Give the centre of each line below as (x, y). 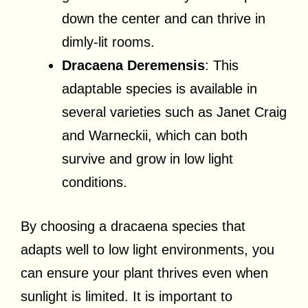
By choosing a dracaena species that (133, 226)
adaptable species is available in (159, 88)
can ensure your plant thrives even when (144, 273)
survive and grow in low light (147, 158)
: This (222, 65)
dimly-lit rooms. (108, 42)
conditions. (95, 182)
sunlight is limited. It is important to (126, 296)
